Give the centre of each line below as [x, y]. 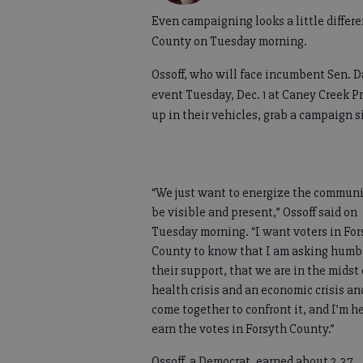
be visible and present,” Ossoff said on [254, 212]
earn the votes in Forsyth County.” [243, 329]
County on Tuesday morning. [229, 41]
